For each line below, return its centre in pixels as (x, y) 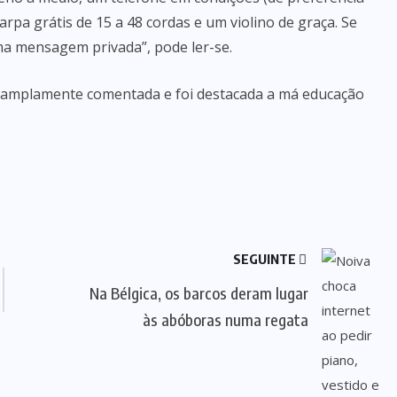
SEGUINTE (265, 259)
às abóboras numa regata (225, 319)
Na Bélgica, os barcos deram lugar (198, 293)
